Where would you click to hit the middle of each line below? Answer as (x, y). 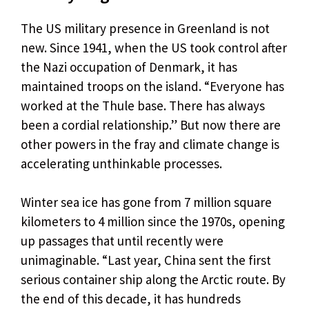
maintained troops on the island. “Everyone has (152, 86)
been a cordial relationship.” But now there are (151, 124)
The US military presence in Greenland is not (145, 28)
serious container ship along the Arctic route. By (153, 280)
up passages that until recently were (122, 241)
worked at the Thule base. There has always (143, 105)
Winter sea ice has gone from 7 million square (146, 202)
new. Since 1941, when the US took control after (154, 47)
